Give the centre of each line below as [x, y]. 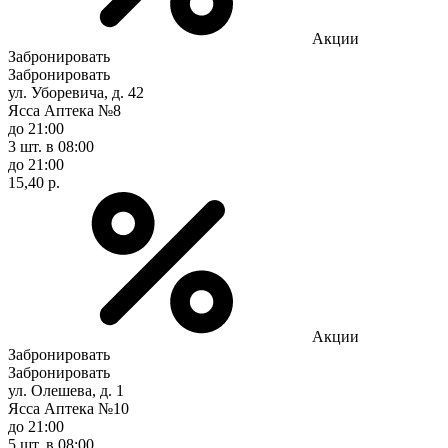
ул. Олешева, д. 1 [66, 390]
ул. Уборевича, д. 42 [76, 92]
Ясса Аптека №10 [68, 408]
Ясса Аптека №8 [64, 110]
